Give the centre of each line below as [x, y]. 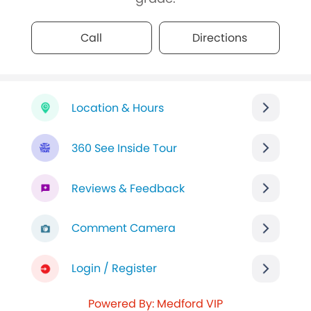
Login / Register [114, 269]
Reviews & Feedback [128, 188]
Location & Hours [117, 108]
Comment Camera [123, 228]
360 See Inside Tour [124, 148]
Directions [219, 37]
